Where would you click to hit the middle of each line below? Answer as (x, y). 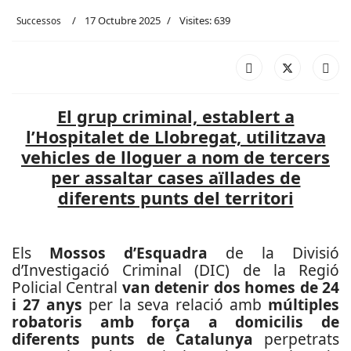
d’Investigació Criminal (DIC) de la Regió (175, 270)
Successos (39, 20)
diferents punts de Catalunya (138, 339)
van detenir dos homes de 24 (231, 287)
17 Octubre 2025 (123, 20)
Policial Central (67, 287)
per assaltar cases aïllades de (175, 177)
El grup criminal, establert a (175, 116)
